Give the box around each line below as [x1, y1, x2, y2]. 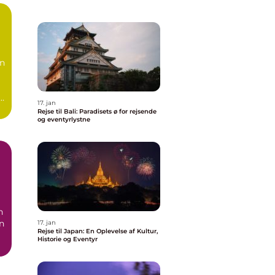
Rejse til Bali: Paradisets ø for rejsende [37, 107, 157, 115]
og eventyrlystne [37, 115, 90, 123]
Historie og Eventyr [37, 235, 98, 243]
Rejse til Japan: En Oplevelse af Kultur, [37, 227, 158, 235]
